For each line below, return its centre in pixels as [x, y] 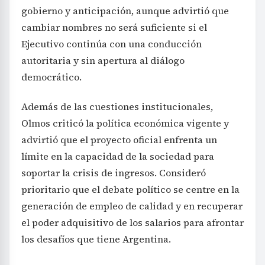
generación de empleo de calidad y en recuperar [132, 206]
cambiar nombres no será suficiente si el [114, 28]
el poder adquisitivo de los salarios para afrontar [132, 223]
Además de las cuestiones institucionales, [117, 107]
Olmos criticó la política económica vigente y [125, 123]
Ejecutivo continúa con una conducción [112, 44]
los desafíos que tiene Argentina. [96, 239]
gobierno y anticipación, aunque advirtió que [125, 11]
